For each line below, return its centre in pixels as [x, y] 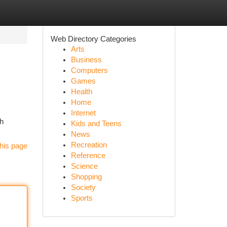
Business [86, 60]
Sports [82, 198]
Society [83, 187]
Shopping [86, 177]
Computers [89, 70]
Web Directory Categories [93, 39]
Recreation [89, 145]
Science [84, 166]
